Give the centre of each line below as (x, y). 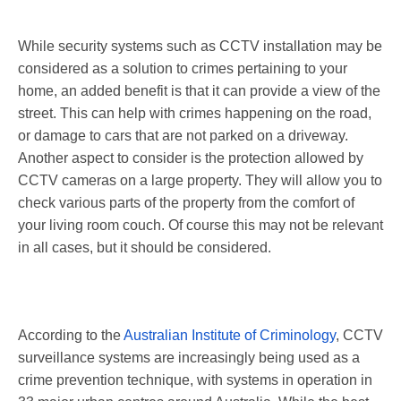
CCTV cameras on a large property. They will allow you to (200, 180)
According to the (71, 335)
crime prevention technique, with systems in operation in (195, 380)
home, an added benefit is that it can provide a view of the (199, 90)
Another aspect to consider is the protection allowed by (191, 158)
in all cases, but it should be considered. (145, 247)
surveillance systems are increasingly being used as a (189, 357)
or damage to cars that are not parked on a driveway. (183, 135)
